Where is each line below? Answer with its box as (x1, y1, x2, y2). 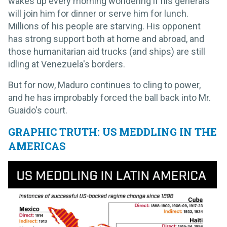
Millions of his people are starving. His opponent (8, 21, 201, 32)
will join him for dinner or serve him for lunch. (8, 8, 188, 19)
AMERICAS (8, 139, 65, 153)
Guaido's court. (8, 105, 67, 116)
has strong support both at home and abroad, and (8, 33, 204, 45)
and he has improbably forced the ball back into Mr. (8, 92, 211, 103)
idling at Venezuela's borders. (8, 59, 125, 70)
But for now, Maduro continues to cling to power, (8, 80, 201, 91)
